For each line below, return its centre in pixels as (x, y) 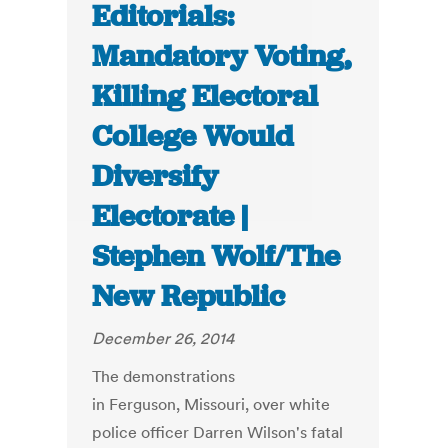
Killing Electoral (205, 96)
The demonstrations (164, 376)
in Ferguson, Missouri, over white (211, 404)
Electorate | (170, 216)
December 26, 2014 (163, 338)
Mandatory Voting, (222, 56)
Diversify (155, 176)
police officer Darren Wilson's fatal (218, 432)
